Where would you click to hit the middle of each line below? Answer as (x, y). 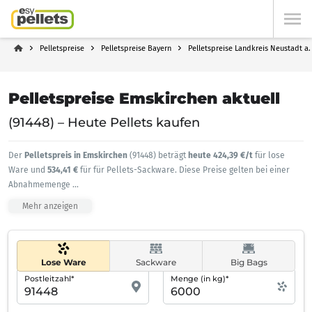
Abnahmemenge (40, 185)
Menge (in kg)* (200, 279)
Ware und (28, 170)
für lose (270, 155)
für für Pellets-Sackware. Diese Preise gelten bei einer (185, 170)
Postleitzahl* (49, 279)
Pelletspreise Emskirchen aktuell (144, 99)
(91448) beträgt (158, 155)
